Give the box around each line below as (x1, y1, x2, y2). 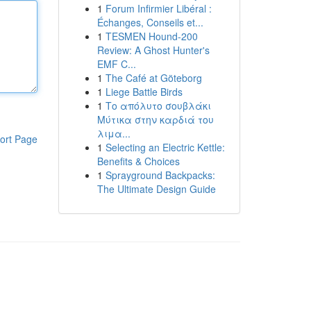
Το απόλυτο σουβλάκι (105, 99, 211, 112)
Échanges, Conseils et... (96, 15, 203, 29)
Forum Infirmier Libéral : (105, 1, 212, 15)
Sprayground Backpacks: (105, 168, 215, 182)
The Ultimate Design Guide (96, 182, 216, 196)
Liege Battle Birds (105, 85, 183, 99)
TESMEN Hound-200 (105, 29, 198, 43)
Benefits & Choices (96, 154, 180, 168)
